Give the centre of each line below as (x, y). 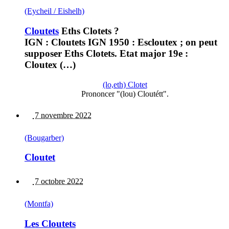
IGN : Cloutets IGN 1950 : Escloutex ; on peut (121, 42)
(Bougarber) (44, 138)
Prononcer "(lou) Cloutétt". (125, 94)
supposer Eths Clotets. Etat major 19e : (106, 53)
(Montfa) (39, 203)
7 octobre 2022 (58, 181)
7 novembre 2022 (62, 115)
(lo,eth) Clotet (125, 84)
